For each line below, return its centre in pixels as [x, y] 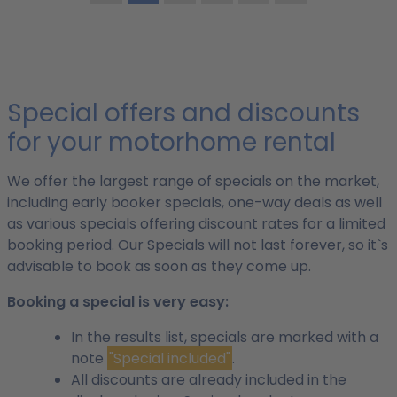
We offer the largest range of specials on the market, [193, 181]
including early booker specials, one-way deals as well [195, 202]
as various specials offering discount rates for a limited [196, 224]
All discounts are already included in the [209, 380]
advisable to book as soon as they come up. [159, 266]
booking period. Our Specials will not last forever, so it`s [198, 245]
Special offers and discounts [183, 113]
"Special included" [170, 358]
